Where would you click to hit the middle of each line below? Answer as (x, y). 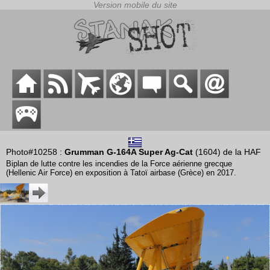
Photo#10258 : (35, 152)
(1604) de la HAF (227, 152)
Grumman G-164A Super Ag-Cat (129, 152)
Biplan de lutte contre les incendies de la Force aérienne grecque (119, 164)
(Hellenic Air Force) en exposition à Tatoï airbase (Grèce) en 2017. (121, 173)
